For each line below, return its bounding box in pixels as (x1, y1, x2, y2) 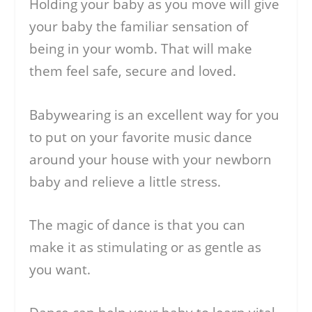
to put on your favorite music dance (29, 127, 253, 146)
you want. (29, 260, 91, 279)
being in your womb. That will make (29, 40, 253, 58)
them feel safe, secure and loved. (29, 62, 237, 81)
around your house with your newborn (29, 150, 272, 169)
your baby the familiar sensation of (29, 17, 249, 36)
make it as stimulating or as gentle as (29, 237, 262, 256)
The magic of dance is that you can (29, 215, 246, 234)
